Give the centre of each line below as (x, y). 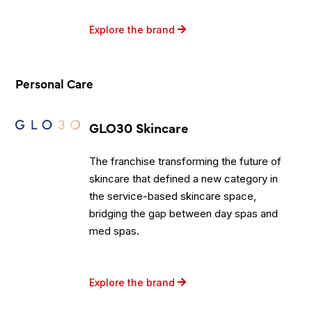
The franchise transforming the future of (186, 161)
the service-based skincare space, (173, 196)
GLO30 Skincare (139, 127)
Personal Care (55, 83)
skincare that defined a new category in (184, 179)
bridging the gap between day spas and (184, 213)
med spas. (115, 231)
